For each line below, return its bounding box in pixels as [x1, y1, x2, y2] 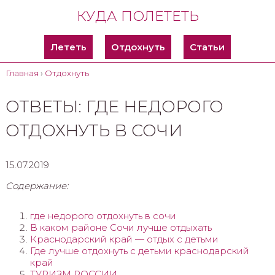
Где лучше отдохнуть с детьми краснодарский [29, 244, 249, 257]
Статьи [190, 41, 225, 53]
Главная [5, 68, 39, 78]
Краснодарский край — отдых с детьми [29, 233, 219, 245]
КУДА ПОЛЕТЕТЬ [76, 7, 199, 25]
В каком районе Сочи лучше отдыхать [29, 221, 212, 233]
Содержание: [5, 179, 68, 192]
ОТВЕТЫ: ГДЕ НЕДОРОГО [5, 96, 223, 117]
